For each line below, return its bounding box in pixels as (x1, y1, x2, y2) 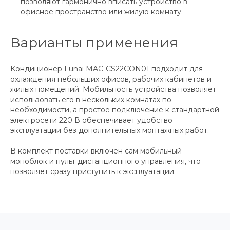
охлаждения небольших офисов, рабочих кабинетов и (10, 74, 212, 84)
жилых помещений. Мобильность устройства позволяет (10, 85, 216, 94)
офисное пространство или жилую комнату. (21, 7, 183, 17)
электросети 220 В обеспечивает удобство (10, 116, 172, 125)
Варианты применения (10, 34, 178, 51)
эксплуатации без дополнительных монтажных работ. (10, 126, 209, 136)
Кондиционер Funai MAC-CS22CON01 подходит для (10, 64, 203, 74)
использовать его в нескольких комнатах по (10, 95, 171, 105)
